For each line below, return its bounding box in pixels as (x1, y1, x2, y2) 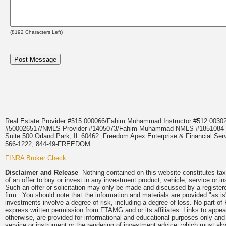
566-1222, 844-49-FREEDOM (5, 140, 92, 148)
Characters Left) (24, 29, 63, 35)
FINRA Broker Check (5, 154, 66, 162)
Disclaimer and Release (5, 168, 78, 176)
